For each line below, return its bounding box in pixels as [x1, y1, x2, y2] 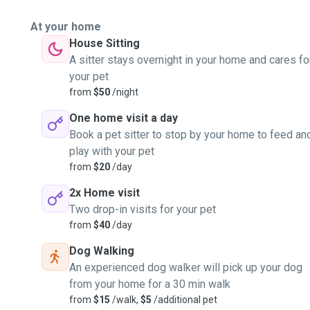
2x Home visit [69, 186, 140, 199]
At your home [30, 20, 101, 33]
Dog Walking [69, 244, 134, 257]
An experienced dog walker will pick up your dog [69, 261, 302, 274]
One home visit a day [69, 111, 178, 125]
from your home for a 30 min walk [69, 277, 230, 291]
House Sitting [69, 37, 140, 50]
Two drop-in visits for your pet [69, 203, 216, 216]
